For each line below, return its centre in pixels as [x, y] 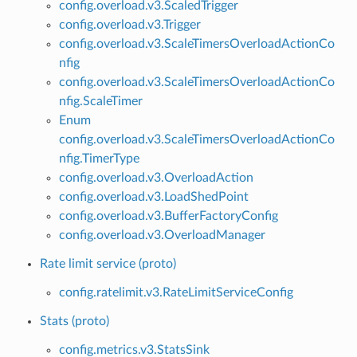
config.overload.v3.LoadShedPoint [153, 196]
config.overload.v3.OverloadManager [162, 235]
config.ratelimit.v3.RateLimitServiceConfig [176, 292]
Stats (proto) [74, 321]
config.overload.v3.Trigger [129, 24]
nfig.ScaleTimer [100, 101]
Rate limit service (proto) [108, 263]
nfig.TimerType [99, 158]
